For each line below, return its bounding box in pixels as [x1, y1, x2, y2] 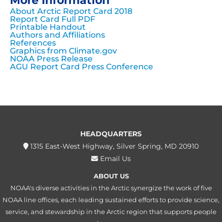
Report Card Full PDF [10, 14, 95, 24]
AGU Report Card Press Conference [10, 62, 153, 72]
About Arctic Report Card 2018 [10, 6, 132, 16]
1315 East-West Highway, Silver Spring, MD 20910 [28, 142, 199, 151]
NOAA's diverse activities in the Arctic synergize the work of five [10, 184, 212, 192]
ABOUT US [93, 172, 129, 180]
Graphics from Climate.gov [10, 46, 117, 56]
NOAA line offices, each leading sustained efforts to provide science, [2, 196, 220, 204]
